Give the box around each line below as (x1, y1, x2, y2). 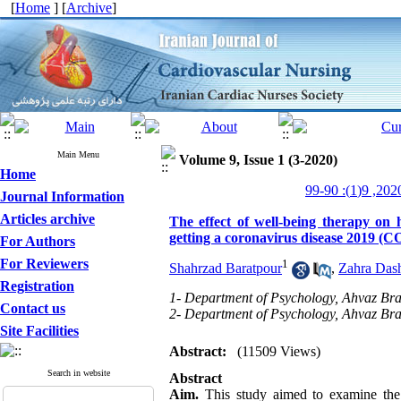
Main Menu (57, 149, 99, 159)
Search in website (47, 368, 110, 378)
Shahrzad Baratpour (169, 260, 282, 277)
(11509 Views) (237, 344, 320, 359)
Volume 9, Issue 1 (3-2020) (179, 152, 337, 167)
